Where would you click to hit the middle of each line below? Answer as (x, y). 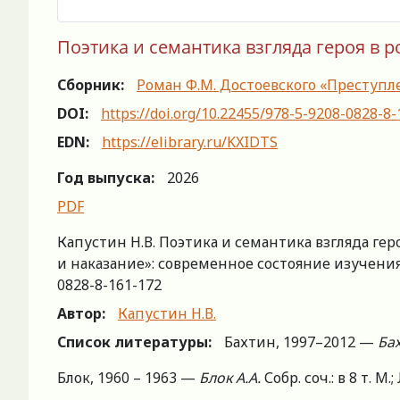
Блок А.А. (232, 378)
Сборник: (91, 85)
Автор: (81, 314)
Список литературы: (134, 342)
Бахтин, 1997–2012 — (301, 342)
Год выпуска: (106, 178)
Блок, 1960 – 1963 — (128, 378)
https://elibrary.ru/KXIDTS (190, 142)
